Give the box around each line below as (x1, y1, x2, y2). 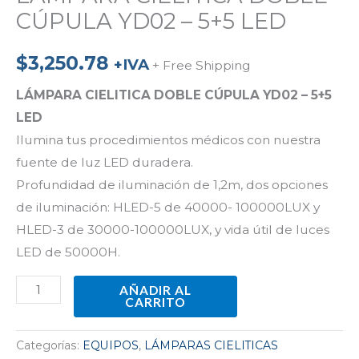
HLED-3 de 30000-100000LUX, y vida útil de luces (16, 221, 329, 237)
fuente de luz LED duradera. (16, 154, 193, 170)
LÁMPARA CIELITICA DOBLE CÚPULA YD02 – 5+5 (16, 87, 332, 103)
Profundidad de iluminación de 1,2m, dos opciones (16, 176, 328, 192)
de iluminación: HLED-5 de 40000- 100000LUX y (16, 199, 320, 215)
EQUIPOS (83, 338, 139, 353)
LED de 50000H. (16, 244, 120, 260)
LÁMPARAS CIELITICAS (144, 338, 278, 353)
